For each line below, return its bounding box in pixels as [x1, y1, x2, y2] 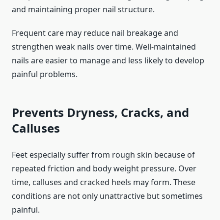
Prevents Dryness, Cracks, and [12, 104, 189, 121]
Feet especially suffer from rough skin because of [12, 149, 195, 161]
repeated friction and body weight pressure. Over [12, 163, 196, 174]
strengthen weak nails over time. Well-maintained [12, 41, 196, 53]
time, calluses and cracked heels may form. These [12, 177, 195, 188]
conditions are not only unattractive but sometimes [12, 191, 203, 202]
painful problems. [12, 69, 78, 80]
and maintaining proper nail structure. [12, 4, 155, 15]
